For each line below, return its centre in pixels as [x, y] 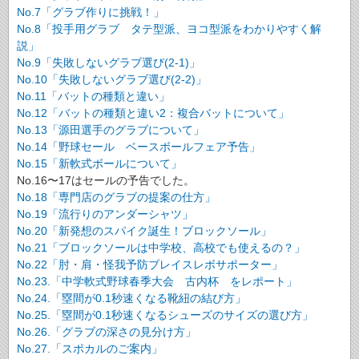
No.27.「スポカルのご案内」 [90, 348]
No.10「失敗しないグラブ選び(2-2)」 [112, 79]
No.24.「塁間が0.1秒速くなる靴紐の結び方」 [131, 298]
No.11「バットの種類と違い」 [93, 96]
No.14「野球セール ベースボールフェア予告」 [139, 146]
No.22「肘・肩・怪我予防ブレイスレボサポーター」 [150, 264]
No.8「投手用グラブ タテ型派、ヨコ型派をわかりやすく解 [169, 28]
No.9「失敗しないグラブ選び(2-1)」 [109, 62]
